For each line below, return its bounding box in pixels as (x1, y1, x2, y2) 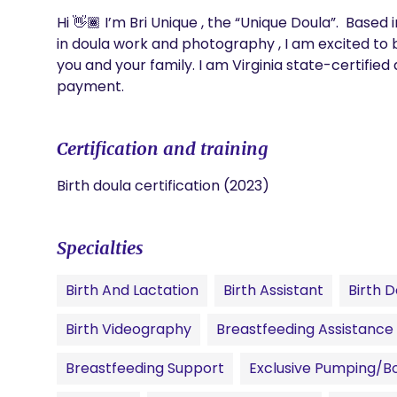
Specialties (57, 237, 144, 259)
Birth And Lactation (66, 280, 198, 300)
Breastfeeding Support (66, 358, 224, 378)
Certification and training (57, 137, 269, 160)
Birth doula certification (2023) (57, 175, 269, 196)
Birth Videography (66, 319, 191, 339)
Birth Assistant (223, 280, 323, 300)
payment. (57, 76, 124, 97)
